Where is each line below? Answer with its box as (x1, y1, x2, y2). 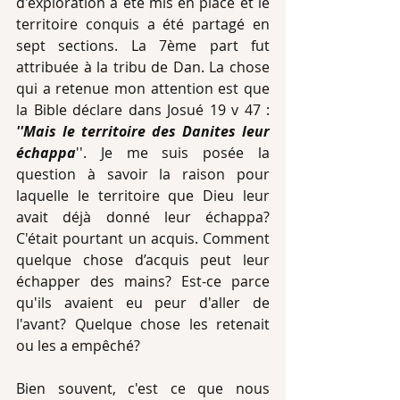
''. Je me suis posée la (76, 143, 270, 162)
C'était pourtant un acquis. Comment (16, 229, 270, 248)
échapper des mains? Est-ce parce (16, 271, 270, 291)
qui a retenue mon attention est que (16, 79, 270, 98)
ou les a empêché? (16, 336, 140, 355)
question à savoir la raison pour (16, 164, 270, 184)
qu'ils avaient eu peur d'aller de (16, 293, 270, 312)
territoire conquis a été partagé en (16, 14, 270, 34)
